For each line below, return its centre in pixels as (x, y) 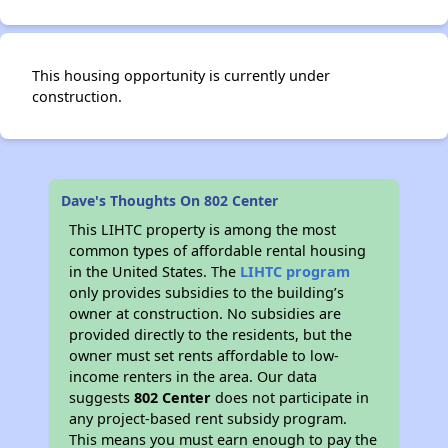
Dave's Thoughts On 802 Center (170, 200)
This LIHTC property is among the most (203, 229)
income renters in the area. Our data (193, 376)
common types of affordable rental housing (218, 250)
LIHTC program (295, 271)
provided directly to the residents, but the (211, 334)
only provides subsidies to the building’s (207, 292)
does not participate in (290, 397)
